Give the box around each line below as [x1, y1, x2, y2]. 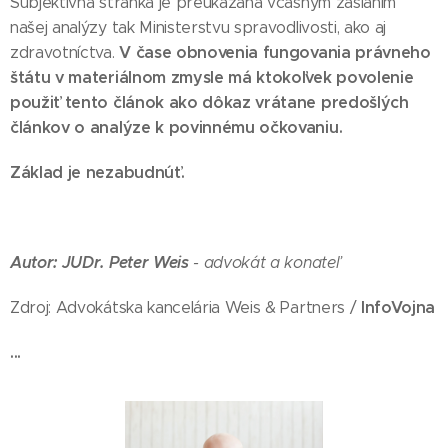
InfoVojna [360, 297, 436, 318]
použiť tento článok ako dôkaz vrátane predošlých [10, 92, 409, 113]
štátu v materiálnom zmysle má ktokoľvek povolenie [10, 67, 414, 88]
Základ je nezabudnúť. [10, 162, 185, 183]
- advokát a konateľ [188, 253, 340, 272]
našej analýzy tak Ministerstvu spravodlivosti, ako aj [10, 18, 387, 37]
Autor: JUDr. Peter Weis [10, 252, 189, 273]
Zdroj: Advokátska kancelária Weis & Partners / [10, 298, 361, 317]
